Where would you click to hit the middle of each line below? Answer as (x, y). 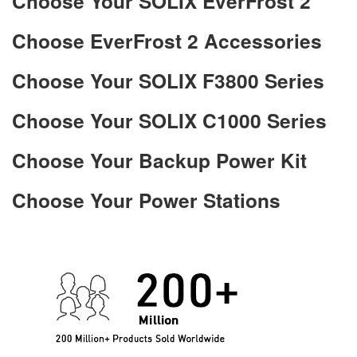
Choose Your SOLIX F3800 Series (168, 81)
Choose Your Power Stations (146, 200)
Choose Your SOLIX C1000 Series (169, 121)
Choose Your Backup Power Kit (159, 161)
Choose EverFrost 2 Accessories (167, 41)
